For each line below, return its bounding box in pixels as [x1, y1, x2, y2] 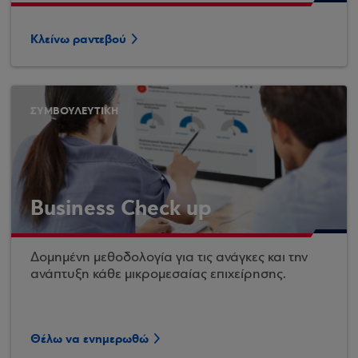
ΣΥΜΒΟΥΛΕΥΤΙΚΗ [30, 104, 118, 117]
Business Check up [30, 194, 212, 222]
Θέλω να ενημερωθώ [30, 331, 149, 347]
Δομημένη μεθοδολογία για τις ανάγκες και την [30, 250, 308, 265]
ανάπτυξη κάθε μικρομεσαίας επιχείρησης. [30, 267, 286, 282]
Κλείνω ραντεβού [30, 31, 126, 47]
